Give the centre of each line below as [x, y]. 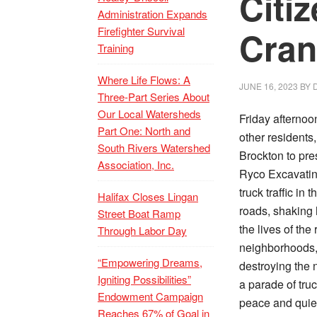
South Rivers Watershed [154, 148]
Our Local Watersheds [149, 114]
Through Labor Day [142, 230]
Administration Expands [152, 14]
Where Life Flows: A [144, 80]
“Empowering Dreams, [150, 262]
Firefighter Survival [141, 31]
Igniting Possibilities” [144, 279]
